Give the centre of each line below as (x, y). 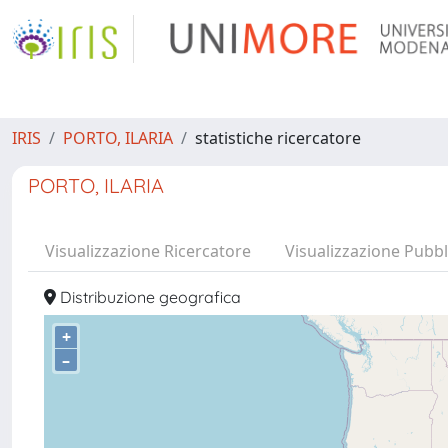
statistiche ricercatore (278, 138)
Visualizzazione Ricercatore (148, 251)
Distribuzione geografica (148, 297)
